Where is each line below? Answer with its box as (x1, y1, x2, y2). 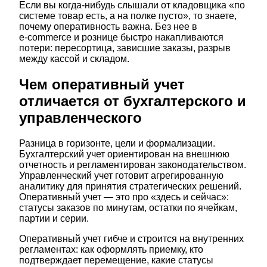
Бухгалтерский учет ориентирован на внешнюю (19, 149, 229, 160)
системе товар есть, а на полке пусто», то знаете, (19, 11, 237, 21)
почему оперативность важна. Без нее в (19, 21, 197, 32)
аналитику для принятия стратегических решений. (19, 181, 241, 192)
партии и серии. (19, 213, 89, 224)
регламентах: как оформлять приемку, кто (19, 244, 203, 255)
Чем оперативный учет (19, 76, 185, 93)
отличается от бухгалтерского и (19, 93, 246, 110)
